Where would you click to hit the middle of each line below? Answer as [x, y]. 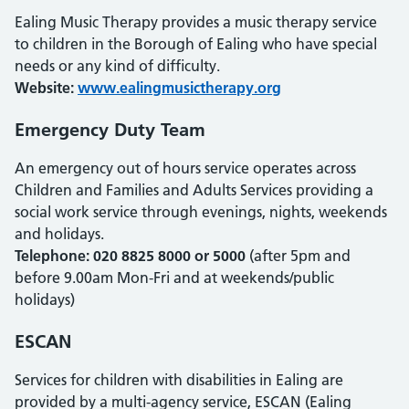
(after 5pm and [298, 256]
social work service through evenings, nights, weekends [201, 212]
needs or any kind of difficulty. [117, 66]
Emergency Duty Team [110, 130]
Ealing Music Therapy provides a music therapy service [196, 22]
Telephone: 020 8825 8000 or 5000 [130, 256]
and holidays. [59, 234]
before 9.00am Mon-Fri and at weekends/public [174, 278]
